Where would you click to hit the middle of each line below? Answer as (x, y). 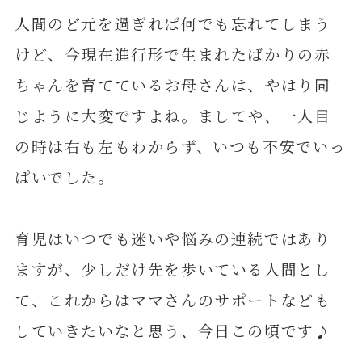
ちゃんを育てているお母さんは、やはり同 (173, 84)
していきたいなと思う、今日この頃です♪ (173, 330)
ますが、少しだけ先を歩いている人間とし (173, 268)
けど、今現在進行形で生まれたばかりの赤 (173, 53)
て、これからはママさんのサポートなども (173, 299)
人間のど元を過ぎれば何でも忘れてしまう (173, 23)
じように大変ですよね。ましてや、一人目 (173, 115)
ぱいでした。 (64, 176)
